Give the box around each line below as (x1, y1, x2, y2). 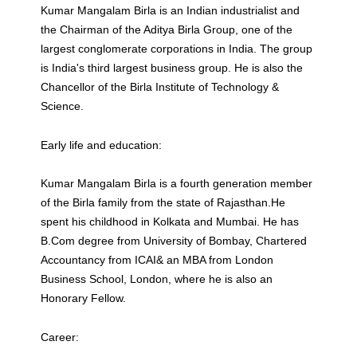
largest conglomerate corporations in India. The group (41, 42, 313, 55)
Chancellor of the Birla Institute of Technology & (41, 80, 280, 93)
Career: (41, 330, 80, 343)
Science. (41, 100, 84, 112)
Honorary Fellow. (41, 292, 127, 304)
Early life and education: (41, 138, 163, 151)
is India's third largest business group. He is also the (41, 61, 304, 74)
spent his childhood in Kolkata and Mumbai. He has (41, 215, 300, 228)
